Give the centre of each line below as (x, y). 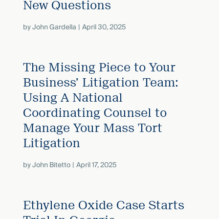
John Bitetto (51, 165)
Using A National (73, 98)
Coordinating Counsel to (95, 113)
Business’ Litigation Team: (100, 82)
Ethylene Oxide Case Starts (103, 205)
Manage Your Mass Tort (92, 128)
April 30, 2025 (104, 27)
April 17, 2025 (96, 165)
